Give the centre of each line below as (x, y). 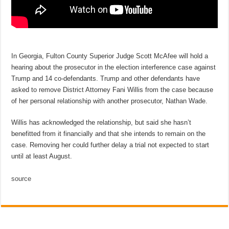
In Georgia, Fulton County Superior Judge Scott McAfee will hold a (110, 56)
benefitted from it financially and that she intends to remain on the (109, 133)
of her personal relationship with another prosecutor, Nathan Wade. (110, 101)
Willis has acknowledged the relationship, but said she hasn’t (101, 122)
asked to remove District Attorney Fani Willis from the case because (112, 89)
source (21, 178)
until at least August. (42, 156)
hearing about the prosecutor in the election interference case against (114, 67)
